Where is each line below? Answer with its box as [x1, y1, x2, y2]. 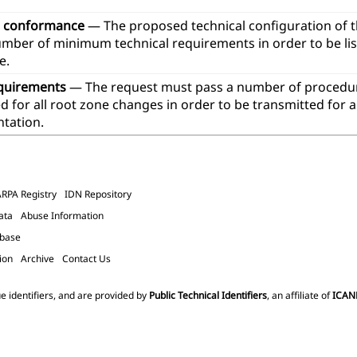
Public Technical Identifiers [149, 288, 267, 302]
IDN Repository [65, 186, 131, 201]
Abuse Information [21, 208, 104, 222]
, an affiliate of [267, 288, 332, 302]
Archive [21, 251, 54, 265]
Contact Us [62, 251, 111, 265]
